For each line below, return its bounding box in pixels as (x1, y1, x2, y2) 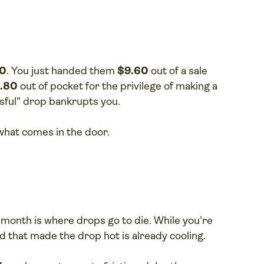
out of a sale (148, 64, 208, 77)
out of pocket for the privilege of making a (18, 80, 218, 92)
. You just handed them (6, 64, 118, 77)
